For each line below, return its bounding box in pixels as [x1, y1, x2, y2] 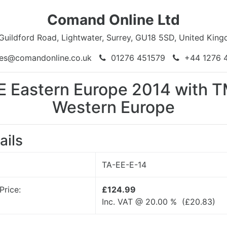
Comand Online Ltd [47, 11, 180, 28]
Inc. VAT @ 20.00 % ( [102, 197, 185, 207]
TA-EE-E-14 [102, 160, 146, 170]
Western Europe [52, 97, 175, 117]
